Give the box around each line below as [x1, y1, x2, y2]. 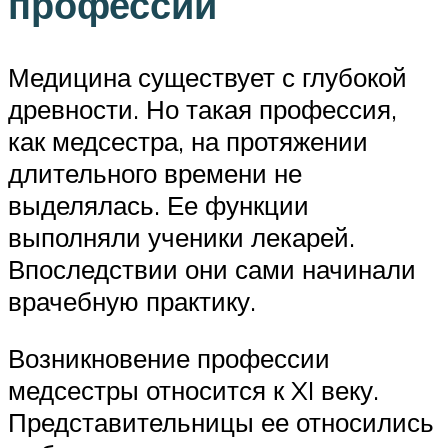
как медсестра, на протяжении [8, 124, 368, 157]
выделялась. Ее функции [8, 188, 309, 221]
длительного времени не [8, 156, 302, 189]
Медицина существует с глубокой [8, 60, 407, 93]
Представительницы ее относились [8, 406, 434, 439]
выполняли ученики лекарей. [8, 220, 355, 253]
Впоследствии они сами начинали [8, 252, 416, 285]
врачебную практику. [8, 284, 256, 317]
